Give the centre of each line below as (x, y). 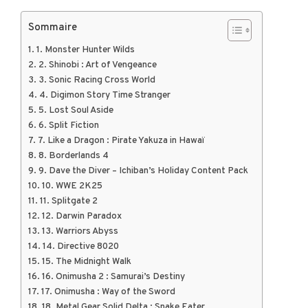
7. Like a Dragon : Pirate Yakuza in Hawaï (121, 141)
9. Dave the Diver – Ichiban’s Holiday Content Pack (143, 171)
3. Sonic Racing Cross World (97, 80)
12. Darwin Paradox (81, 217)
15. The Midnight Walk (86, 262)
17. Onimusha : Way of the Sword (108, 292)
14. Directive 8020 (80, 247)
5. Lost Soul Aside (76, 111)
